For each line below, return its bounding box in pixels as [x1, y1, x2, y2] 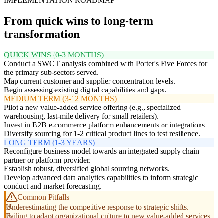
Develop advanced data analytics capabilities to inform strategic [4, 173, 198, 182]
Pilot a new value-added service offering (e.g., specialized [4, 103, 181, 111]
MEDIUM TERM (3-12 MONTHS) [4, 94, 117, 103]
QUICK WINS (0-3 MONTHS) [4, 50, 104, 59]
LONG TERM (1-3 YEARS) [4, 138, 95, 146]
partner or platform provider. [4, 155, 91, 164]
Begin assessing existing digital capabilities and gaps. [4, 85, 166, 94]
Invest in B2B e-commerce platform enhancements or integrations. [4, 120, 207, 129]
